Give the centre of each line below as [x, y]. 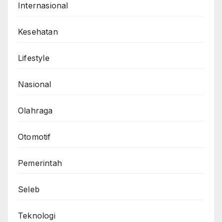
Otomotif [34, 137]
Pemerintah [40, 163]
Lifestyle [34, 58]
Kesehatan [38, 31]
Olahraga [35, 110]
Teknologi [37, 215]
